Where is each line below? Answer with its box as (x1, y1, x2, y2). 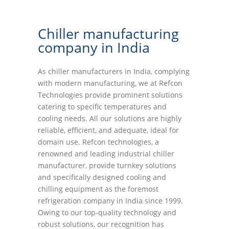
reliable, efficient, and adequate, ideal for (38, 125, 179, 135)
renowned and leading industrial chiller (38, 149, 174, 159)
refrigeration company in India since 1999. (38, 196, 183, 206)
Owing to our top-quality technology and (38, 208, 176, 218)
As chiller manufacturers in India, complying (38, 66, 190, 77)
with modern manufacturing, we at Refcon (38, 78, 182, 88)
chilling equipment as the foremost (38, 184, 158, 194)
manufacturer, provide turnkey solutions (38, 161, 176, 171)
